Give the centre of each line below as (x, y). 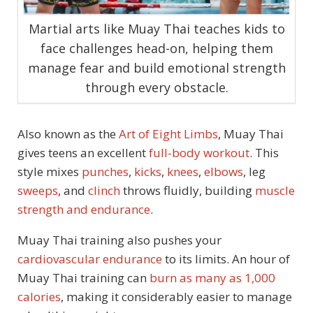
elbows (224, 172)
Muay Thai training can (82, 278)
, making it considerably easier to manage (176, 297)
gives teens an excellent (83, 153)
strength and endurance (84, 210)
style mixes (50, 172)
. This (264, 153)
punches (105, 172)
